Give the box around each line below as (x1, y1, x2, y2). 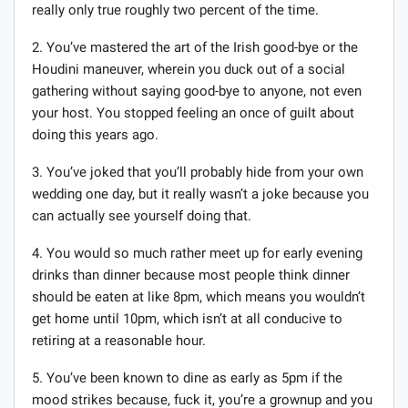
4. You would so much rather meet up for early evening (32, 245, 362, 262)
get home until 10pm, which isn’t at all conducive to (32, 311, 342, 328)
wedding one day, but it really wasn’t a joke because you (32, 186, 369, 203)
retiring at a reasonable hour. (32, 332, 206, 350)
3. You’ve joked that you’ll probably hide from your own (32, 164, 363, 181)
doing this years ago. (32, 127, 158, 144)
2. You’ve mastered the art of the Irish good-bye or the (32, 39, 358, 56)
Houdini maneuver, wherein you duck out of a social (32, 61, 345, 78)
